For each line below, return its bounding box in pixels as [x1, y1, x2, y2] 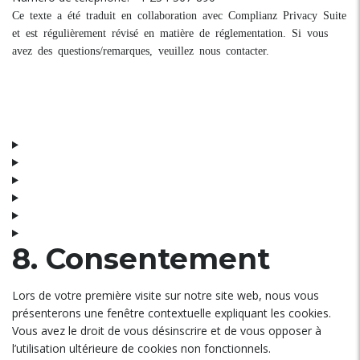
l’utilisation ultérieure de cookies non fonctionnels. [12, 341, 271, 356]
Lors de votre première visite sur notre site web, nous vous [12, 288, 319, 303]
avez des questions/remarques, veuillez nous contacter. [12, 44, 269, 55]
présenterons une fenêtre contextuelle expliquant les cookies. [12, 305, 331, 321]
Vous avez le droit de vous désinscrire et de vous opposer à [12, 323, 321, 338]
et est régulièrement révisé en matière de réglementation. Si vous [12, 27, 328, 38]
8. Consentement [12, 241, 270, 276]
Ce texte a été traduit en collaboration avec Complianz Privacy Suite [12, 9, 346, 20]
